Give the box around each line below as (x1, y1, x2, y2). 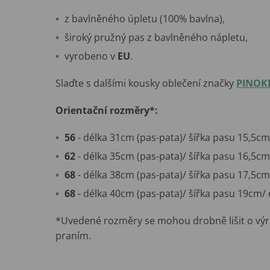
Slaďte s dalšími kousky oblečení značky (55, 77, 236, 90)
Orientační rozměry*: (55, 104, 158, 118)
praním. (55, 229, 93, 243)
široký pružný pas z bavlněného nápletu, (64, 31, 248, 45)
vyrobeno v (64, 49, 118, 63)
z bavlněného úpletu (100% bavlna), (64, 12, 225, 26)
